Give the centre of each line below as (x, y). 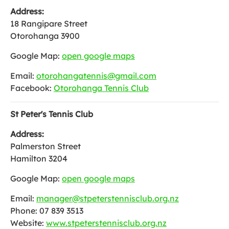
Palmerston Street (45, 146)
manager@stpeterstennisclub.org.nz (108, 198)
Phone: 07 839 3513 (47, 211)
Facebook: (32, 88)
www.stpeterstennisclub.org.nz (106, 223)
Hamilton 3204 (39, 158)
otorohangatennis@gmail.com (96, 76)
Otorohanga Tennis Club (101, 88)
